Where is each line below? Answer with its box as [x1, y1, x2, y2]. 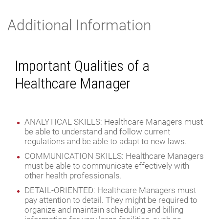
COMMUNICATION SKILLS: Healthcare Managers [24, 150, 204, 161]
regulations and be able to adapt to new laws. [24, 135, 187, 147]
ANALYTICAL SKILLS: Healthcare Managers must [24, 115, 203, 127]
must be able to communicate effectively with [24, 159, 189, 171]
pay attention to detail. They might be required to [24, 194, 197, 205]
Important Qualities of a [15, 57, 150, 74]
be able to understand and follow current [24, 125, 170, 137]
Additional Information [7, 14, 151, 34]
